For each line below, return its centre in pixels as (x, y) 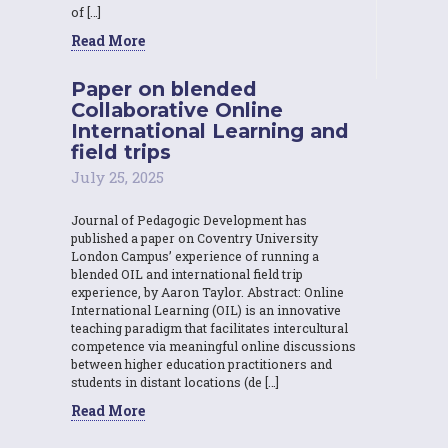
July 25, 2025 (117, 176)
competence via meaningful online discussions (213, 345)
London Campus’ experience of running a (195, 255)
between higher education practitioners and (201, 363)
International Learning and (210, 130)
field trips (121, 151)
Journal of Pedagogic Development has (189, 219)
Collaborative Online (177, 109)
